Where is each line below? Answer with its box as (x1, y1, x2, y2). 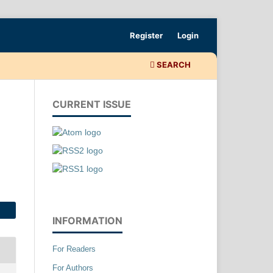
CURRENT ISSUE (52, 97, 131, 110)
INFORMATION (52, 214, 122, 227)
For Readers (52, 244, 96, 253)
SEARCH (155, 59, 191, 69)
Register (130, 30, 163, 40)
